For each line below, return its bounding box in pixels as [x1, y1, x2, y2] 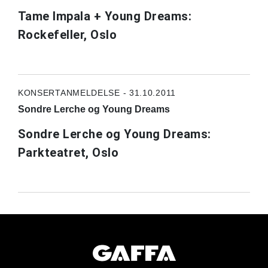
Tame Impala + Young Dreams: [17, 8, 192, 23]
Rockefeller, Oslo [17, 27, 117, 42]
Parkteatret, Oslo [17, 145, 119, 160]
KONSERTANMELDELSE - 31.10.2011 [17, 87, 176, 98]
